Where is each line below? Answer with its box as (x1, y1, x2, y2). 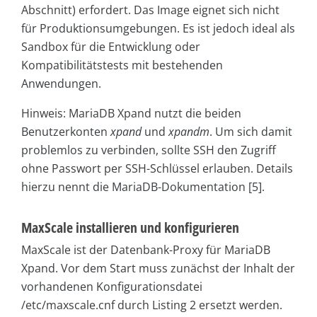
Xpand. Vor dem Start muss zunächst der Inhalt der (21, 260, 295, 277)
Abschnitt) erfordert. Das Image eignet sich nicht (21, 2, 279, 18)
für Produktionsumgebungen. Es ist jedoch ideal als (21, 21, 295, 37)
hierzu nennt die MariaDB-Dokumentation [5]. (21, 179, 265, 195)
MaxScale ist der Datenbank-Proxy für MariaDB (21, 242, 270, 258)
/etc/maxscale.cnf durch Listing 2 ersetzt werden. (21, 297, 282, 313)
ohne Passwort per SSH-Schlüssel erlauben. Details (21, 161, 293, 177)
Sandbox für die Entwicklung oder (21, 39, 200, 55)
